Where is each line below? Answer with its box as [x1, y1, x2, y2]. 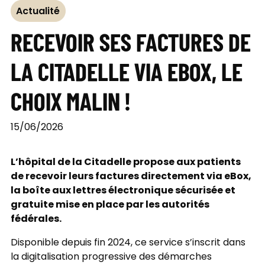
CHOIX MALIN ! [10, 84, 130, 117]
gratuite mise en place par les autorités [10, 196, 209, 214]
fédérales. [10, 211, 62, 228]
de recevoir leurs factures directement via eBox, [10, 168, 251, 185]
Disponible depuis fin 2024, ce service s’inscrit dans [10, 235, 245, 251]
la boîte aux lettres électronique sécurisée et [10, 182, 235, 199]
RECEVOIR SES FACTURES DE [10, 25, 251, 58]
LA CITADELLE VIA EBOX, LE [10, 54, 243, 88]
